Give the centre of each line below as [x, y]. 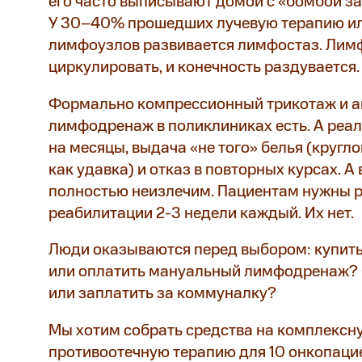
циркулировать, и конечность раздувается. [204, 67]
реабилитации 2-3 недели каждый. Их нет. [201, 214]
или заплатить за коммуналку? [162, 295]
